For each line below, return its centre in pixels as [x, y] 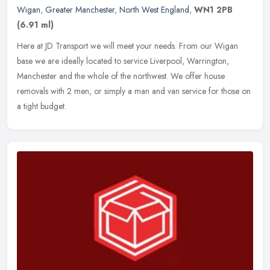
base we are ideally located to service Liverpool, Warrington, [123, 61]
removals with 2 [44, 91]
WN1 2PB [213, 9]
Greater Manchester [80, 9]
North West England [154, 9]
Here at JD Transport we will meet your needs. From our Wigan [127, 46]
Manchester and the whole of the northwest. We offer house [121, 76]
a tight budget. [42, 106]
